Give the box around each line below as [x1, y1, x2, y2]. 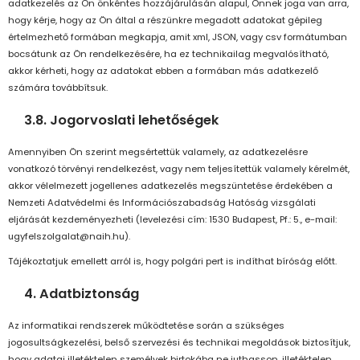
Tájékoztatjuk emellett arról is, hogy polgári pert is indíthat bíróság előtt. [8, 255, 337, 268]
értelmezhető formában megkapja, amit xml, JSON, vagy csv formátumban [8, 31, 347, 44]
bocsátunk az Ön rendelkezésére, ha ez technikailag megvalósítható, [8, 47, 329, 61]
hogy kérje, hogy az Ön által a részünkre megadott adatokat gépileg [8, 14, 322, 27]
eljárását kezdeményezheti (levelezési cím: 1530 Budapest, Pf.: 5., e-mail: [8, 213, 337, 227]
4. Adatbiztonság [24, 284, 139, 304]
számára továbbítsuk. [8, 81, 108, 95]
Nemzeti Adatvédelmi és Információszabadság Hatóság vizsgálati [8, 196, 316, 210]
